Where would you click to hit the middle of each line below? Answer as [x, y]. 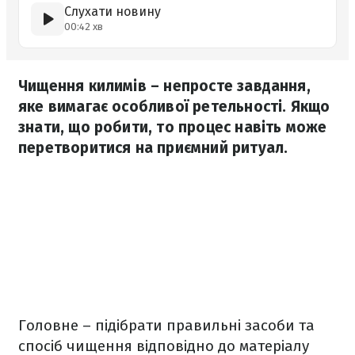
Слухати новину [113, 11]
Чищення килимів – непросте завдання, [164, 86]
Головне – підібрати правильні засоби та [166, 325]
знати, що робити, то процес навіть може [173, 127]
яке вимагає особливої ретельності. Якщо [174, 107]
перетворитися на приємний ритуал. [153, 148]
